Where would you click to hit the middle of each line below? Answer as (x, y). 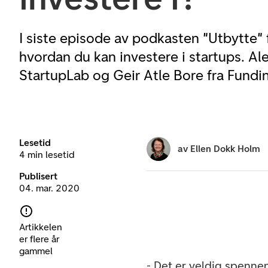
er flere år (39, 239)
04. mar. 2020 (49, 188)
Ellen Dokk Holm (226, 149)
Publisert (38, 176)
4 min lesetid (47, 155)
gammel (36, 251)
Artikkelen (41, 227)
